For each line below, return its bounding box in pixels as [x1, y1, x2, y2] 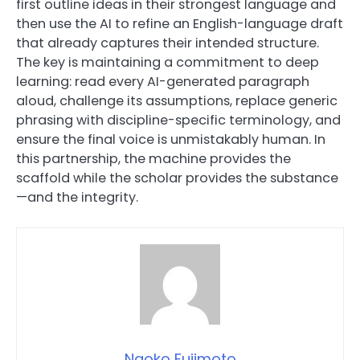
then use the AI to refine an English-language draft [16, 14, 343, 34]
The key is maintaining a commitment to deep [16, 53, 319, 72]
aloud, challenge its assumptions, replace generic [16, 92, 337, 111]
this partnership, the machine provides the [16, 149, 291, 169]
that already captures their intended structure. [16, 34, 319, 53]
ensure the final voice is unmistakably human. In [16, 130, 325, 149]
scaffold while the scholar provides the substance [16, 169, 338, 188]
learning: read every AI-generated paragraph [16, 72, 309, 92]
